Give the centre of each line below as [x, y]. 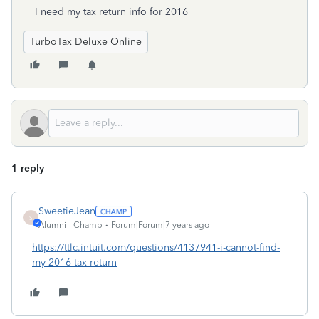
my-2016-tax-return [74, 262]
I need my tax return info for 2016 [111, 12]
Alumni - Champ [70, 225]
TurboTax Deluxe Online [86, 42]
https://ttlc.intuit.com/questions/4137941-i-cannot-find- [156, 247]
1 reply [28, 168]
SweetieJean [67, 211]
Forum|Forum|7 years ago [160, 225]
